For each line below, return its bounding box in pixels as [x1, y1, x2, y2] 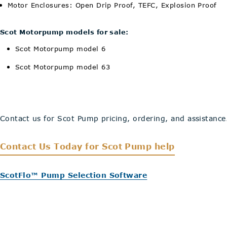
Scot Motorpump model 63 [15, 63, 110, 71]
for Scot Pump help [85, 141, 175, 151]
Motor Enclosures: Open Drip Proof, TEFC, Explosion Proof [8, 1, 217, 9]
